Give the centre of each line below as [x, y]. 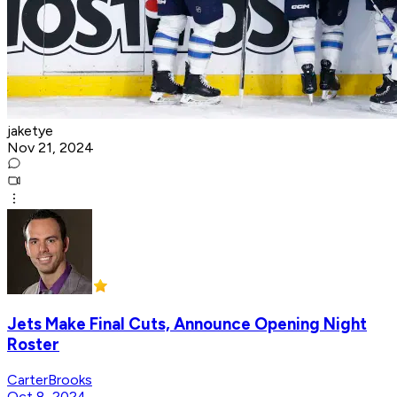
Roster [33, 345]
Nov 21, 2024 [51, 147]
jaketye [30, 130]
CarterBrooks [50, 380]
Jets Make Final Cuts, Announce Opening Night [187, 324]
